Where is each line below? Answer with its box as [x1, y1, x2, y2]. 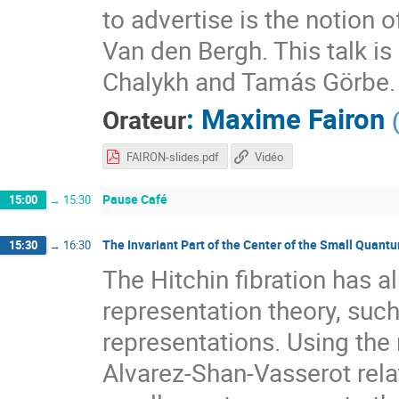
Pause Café [102, 190, 167, 208]
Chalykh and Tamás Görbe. [102, 63, 395, 98]
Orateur [102, 103, 186, 137]
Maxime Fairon [201, 100, 385, 138]
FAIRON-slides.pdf [126, 149, 220, 166]
